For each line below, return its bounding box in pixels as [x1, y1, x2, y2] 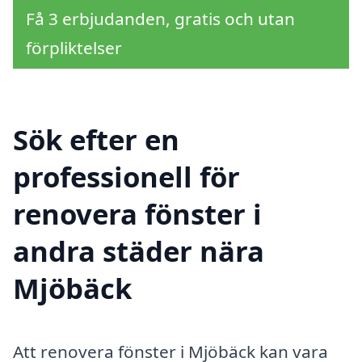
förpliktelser [26, 36, 122, 59]
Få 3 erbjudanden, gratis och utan [26, 6, 295, 30]
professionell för [13, 157, 240, 196]
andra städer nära [13, 231, 264, 270]
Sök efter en [13, 120, 179, 158]
